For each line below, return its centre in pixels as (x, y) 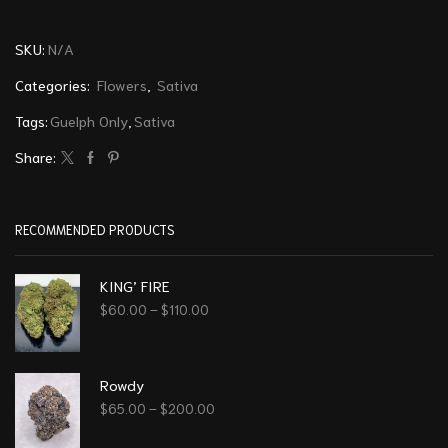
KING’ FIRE (135, 286)
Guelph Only (89, 121)
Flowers (122, 85)
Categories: (54, 85)
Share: (35, 157)
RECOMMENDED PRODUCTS (95, 230)
